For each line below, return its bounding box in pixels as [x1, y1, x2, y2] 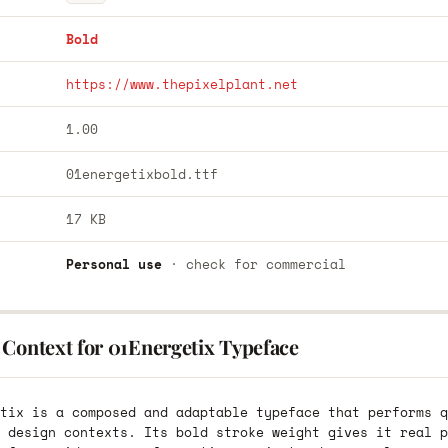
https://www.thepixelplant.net [65, 74, 298, 94]
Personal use [65, 254, 162, 274]
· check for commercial [161, 254, 346, 274]
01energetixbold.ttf [65, 164, 218, 184]
